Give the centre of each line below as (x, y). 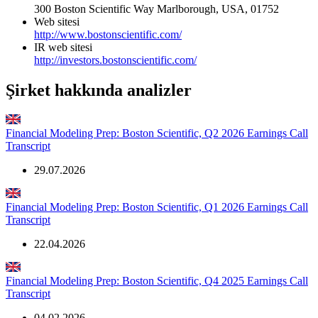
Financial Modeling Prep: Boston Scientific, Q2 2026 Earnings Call (157, 133)
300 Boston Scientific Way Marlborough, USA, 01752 (157, 9)
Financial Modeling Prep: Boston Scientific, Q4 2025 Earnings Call (157, 281)
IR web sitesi (63, 48)
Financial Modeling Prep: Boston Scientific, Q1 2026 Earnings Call (157, 207)
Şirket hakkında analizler (99, 91)
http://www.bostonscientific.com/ (108, 35)
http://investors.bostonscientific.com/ (115, 60)
